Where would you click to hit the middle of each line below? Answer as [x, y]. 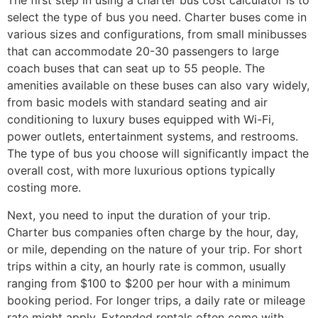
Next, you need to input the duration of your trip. [139, 215]
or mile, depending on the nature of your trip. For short [155, 249]
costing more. [44, 188]
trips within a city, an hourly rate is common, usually [147, 266]
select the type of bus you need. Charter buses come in [157, 17]
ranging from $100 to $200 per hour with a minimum [149, 283]
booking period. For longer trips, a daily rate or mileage [156, 300]
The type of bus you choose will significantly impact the [158, 154]
